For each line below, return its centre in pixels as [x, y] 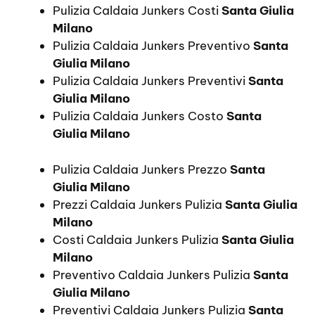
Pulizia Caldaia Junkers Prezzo [141, 169]
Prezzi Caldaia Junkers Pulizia [139, 204]
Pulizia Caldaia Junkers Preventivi [150, 81]
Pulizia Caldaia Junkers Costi [137, 11]
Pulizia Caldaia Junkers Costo [140, 116]
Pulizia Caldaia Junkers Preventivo [153, 46]
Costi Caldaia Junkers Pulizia [137, 239]
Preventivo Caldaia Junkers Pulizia [153, 275]
